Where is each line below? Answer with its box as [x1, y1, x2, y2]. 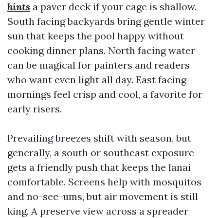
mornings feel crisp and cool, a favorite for [7, 88, 202, 100]
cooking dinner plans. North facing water [7, 44, 195, 56]
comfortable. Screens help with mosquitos [7, 176, 201, 188]
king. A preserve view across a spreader [7, 205, 188, 217]
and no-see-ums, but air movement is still [7, 190, 198, 202]
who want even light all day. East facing [7, 73, 186, 86]
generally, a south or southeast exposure [7, 146, 194, 159]
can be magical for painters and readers [7, 59, 190, 71]
